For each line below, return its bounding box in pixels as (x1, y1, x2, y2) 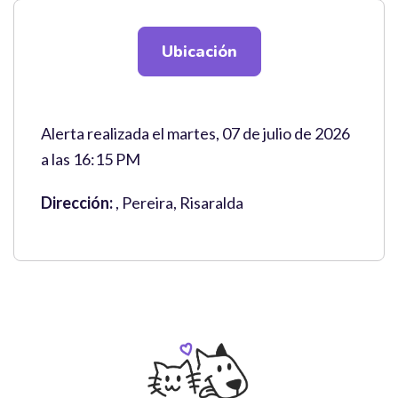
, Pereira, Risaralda (115, 193, 243, 212)
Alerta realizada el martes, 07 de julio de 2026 (41, 123, 350, 143)
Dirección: (41, 193, 115, 212)
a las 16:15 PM (41, 149, 140, 169)
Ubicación (161, 41, 237, 62)
